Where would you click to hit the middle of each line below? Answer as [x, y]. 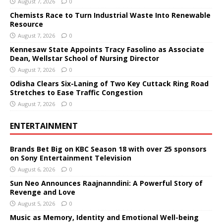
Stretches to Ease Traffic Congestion [76, 92]
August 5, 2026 [36, 203]
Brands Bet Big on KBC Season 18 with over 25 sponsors [108, 149]
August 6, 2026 [36, 169]
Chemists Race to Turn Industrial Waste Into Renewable [110, 15]
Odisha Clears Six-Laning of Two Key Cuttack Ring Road [109, 83]
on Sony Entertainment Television [71, 158]
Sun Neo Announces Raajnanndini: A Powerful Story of [106, 183]
